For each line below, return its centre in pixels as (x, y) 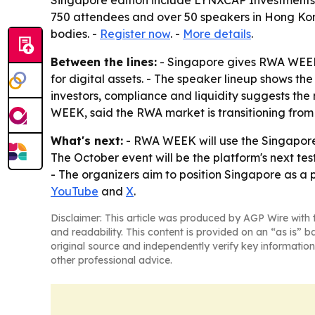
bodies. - (75, 34)
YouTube (75, 191)
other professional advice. (111, 260)
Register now (135, 34)
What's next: (87, 141)
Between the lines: (104, 62)
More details (217, 34)
